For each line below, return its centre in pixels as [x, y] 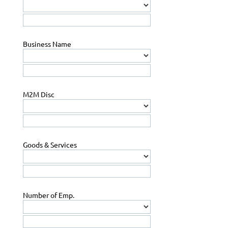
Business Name [47, 44]
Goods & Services [50, 145]
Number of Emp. [49, 195]
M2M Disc [39, 94]
